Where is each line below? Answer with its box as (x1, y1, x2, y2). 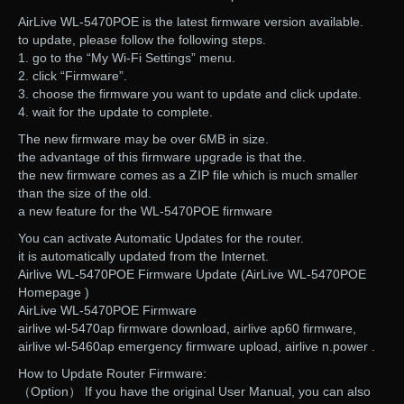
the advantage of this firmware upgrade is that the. (18, 150, 306, 165)
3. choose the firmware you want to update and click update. (18, 87, 362, 102)
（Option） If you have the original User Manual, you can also (18, 384, 371, 399)
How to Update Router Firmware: (18, 366, 207, 381)
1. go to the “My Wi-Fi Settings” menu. (18, 50, 235, 66)
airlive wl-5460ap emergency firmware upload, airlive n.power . (18, 339, 375, 354)
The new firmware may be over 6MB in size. (18, 132, 269, 147)
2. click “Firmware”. (18, 69, 127, 84)
